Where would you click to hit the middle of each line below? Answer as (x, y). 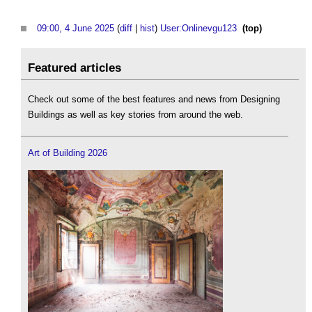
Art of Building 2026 (68, 153)
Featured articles (75, 68)
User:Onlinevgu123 (198, 28)
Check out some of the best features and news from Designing (154, 99)
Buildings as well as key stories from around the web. (135, 114)
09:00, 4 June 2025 (76, 28)
